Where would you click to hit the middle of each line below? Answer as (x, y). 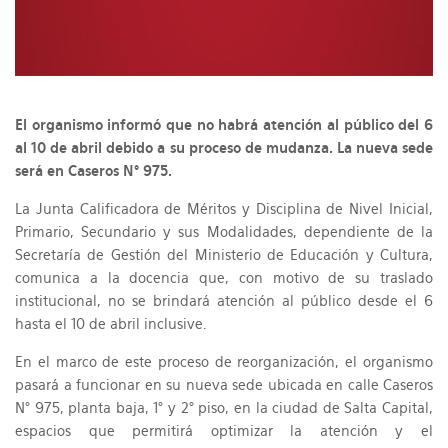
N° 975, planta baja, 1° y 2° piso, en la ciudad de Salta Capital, (224, 408)
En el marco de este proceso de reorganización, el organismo (224, 362)
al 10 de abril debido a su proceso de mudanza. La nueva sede (224, 148)
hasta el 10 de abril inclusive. (111, 324)
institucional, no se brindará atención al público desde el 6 (224, 301)
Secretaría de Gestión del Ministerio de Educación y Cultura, (224, 255)
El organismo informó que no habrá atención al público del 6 (224, 125)
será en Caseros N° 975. (93, 171)
